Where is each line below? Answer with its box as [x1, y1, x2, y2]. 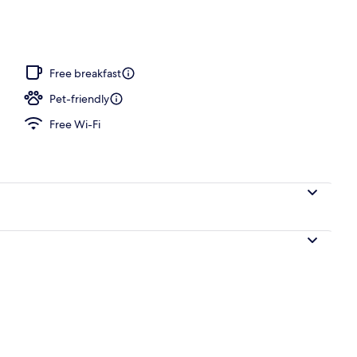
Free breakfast [49, 65, 121, 80]
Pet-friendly [49, 91, 109, 106]
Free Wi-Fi [49, 116, 100, 131]
